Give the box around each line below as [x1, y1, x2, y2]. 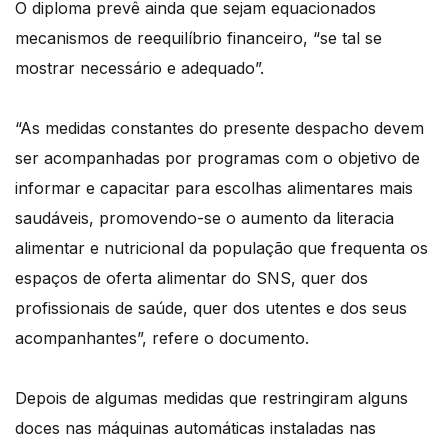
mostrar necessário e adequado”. [15, 58, 264, 79]
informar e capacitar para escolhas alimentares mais [15, 178, 413, 199]
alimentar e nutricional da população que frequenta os [15, 238, 428, 259]
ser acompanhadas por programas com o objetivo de [15, 148, 420, 169]
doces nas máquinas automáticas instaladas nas [15, 418, 376, 439]
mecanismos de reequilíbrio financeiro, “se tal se [15, 28, 382, 49]
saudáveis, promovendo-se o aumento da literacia [15, 208, 394, 229]
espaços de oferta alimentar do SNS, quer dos [15, 268, 368, 289]
